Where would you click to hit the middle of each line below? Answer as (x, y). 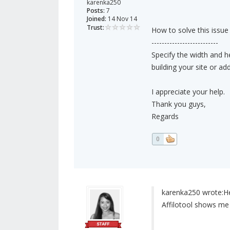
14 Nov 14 (122, 19)
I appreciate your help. (188, 92)
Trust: (95, 28)
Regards (165, 117)
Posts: (96, 11)
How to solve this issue (190, 30)
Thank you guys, (178, 104)
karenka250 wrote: (192, 193)
